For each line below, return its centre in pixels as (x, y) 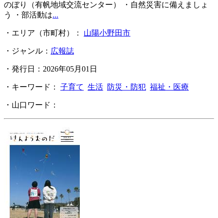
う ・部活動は (28, 15)
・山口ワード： (32, 105)
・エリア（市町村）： (44, 33)
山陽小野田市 (107, 33)
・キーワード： (32, 87)
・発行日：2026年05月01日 (51, 69)
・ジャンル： (27, 51)
